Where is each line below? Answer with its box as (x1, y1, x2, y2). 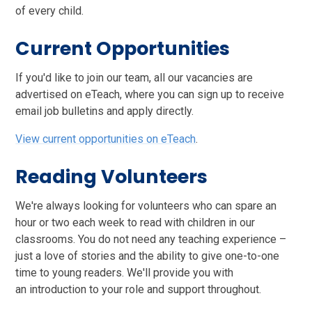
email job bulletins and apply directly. (15, 104, 194, 118)
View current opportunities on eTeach (15, 132, 196, 146)
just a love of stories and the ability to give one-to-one (15, 249, 280, 263)
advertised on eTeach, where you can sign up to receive (15, 87, 285, 101)
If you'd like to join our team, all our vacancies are (15, 70, 253, 84)
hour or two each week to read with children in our (15, 215, 256, 229)
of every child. (15, 4, 84, 18)
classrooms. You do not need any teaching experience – (15, 232, 287, 246)
